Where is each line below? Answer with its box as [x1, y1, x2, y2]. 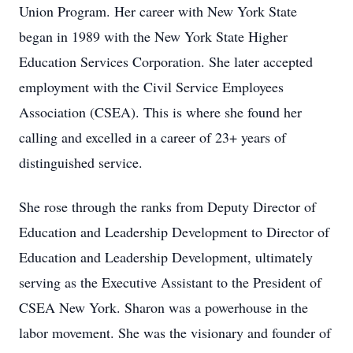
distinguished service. [19, 153, 143, 172]
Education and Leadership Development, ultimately [19, 247, 313, 266]
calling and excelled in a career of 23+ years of [19, 128, 286, 147]
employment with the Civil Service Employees [19, 77, 284, 96]
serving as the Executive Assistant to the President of [19, 273, 321, 292]
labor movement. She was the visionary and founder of [19, 323, 331, 342]
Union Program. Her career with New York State [19, 2, 297, 20]
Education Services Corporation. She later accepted [19, 52, 313, 71]
